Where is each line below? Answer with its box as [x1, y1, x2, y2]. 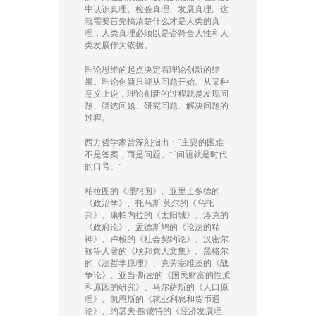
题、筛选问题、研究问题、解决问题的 [85, 100, 229, 111]
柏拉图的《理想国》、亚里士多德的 [85, 186, 220, 197]
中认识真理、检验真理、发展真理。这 [85, 4, 229, 15]
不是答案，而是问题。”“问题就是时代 [85, 149, 227, 160]
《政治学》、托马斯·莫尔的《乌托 [85, 197, 214, 209]
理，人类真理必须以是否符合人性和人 [85, 28, 229, 39]
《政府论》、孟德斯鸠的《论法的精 [85, 221, 220, 233]
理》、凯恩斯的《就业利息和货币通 [85, 293, 220, 305]
